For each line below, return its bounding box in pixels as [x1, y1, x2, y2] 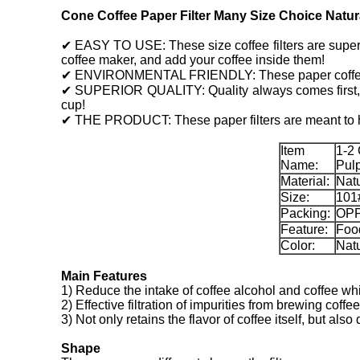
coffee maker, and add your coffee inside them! [61, 53, 325, 67]
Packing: [280, 207, 330, 220]
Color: [280, 239, 315, 252]
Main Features [61, 269, 147, 283]
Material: [280, 174, 329, 188]
